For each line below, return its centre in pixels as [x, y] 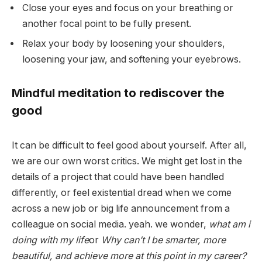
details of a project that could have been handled [118, 177]
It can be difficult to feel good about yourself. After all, [129, 146]
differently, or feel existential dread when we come [122, 193]
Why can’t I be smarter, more [163, 240]
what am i [230, 225]
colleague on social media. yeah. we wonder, [110, 225]
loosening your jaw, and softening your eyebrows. [132, 59]
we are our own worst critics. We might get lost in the [127, 161]
